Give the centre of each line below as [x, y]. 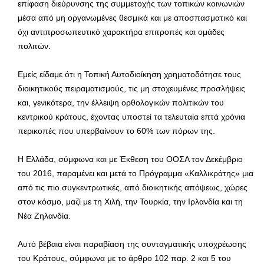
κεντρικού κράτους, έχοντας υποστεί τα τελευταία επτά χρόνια [131, 116]
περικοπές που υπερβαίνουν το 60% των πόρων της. [116, 131]
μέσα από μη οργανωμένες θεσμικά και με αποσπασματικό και [132, 17]
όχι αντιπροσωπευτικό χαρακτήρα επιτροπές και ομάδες [121, 32]
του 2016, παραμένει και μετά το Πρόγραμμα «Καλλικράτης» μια [136, 173]
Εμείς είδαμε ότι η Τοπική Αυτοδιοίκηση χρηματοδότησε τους [129, 74]
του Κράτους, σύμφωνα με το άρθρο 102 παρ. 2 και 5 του [124, 258]
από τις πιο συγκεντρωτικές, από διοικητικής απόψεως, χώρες [133, 187]
